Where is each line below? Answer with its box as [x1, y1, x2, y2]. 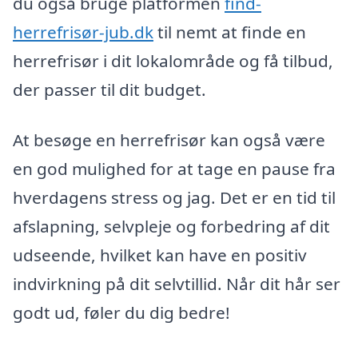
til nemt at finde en [153, 20, 306, 43]
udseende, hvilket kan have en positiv [13, 244, 307, 267]
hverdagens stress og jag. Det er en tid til [13, 186, 336, 209]
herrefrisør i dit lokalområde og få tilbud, [13, 49, 333, 72]
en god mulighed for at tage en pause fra [13, 157, 336, 181]
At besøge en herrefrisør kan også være [13, 129, 325, 152]
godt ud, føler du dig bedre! [13, 301, 230, 324]
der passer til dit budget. [13, 78, 206, 101]
